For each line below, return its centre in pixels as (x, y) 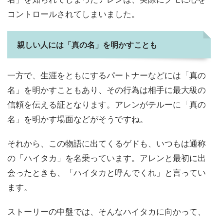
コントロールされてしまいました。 (73, 14)
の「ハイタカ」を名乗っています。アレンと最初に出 (107, 158)
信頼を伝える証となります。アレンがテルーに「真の (107, 105)
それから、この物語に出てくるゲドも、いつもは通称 (107, 144)
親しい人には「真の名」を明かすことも (87, 45)
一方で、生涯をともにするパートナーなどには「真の (107, 76)
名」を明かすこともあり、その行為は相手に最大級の (107, 90)
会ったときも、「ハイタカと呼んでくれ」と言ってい (107, 173)
